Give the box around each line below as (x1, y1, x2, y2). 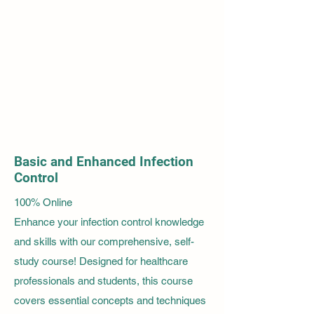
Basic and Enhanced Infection (14, 153, 193, 170)
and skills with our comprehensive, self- (14, 235, 194, 247)
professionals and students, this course (14, 274, 193, 287)
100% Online (14, 196, 72, 208)
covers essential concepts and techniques (14, 294, 206, 306)
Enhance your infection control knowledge (14, 215, 204, 228)
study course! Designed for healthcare (14, 254, 188, 267)
